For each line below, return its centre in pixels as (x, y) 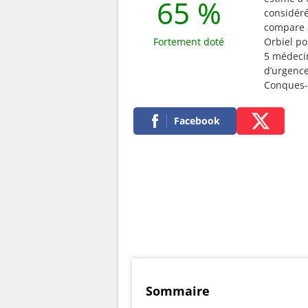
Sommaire (178, 290)
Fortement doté (189, 41)
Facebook (197, 121)
